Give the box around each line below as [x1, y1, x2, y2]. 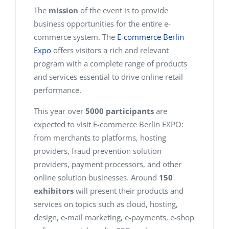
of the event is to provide [78, 5, 168, 15]
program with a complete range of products [34, 58, 187, 68]
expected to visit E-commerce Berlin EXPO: [34, 119, 184, 129]
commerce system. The [34, 31, 115, 42]
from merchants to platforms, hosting [34, 132, 166, 143]
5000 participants [85, 105, 154, 116]
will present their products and [74, 185, 184, 196]
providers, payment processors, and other [34, 158, 181, 169]
